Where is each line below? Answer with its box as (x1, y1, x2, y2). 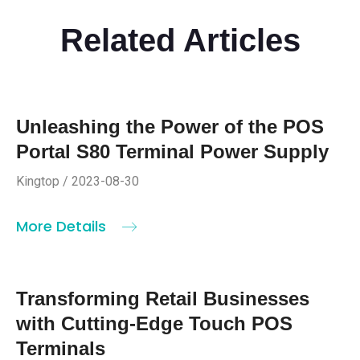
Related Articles (59, 22, 301, 59)
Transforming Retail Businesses (16, 288, 309, 310)
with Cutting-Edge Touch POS (16, 313, 292, 335)
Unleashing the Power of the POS (16, 116, 324, 138)
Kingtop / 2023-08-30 (16, 174, 139, 190)
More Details (16, 216, 110, 237)
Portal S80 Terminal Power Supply (16, 141, 329, 163)
